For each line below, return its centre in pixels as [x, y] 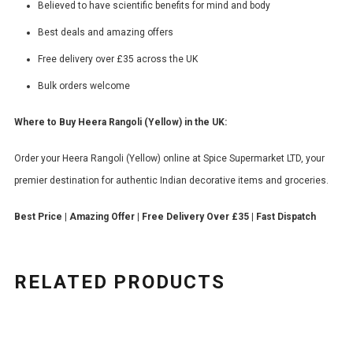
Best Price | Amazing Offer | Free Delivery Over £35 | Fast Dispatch [165, 217]
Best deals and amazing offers [106, 33]
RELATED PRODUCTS [120, 282]
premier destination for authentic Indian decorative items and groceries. [171, 181]
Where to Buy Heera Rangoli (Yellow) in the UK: [121, 123]
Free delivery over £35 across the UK [118, 59]
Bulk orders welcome [84, 86]
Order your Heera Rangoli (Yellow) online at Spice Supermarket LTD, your [169, 159]
